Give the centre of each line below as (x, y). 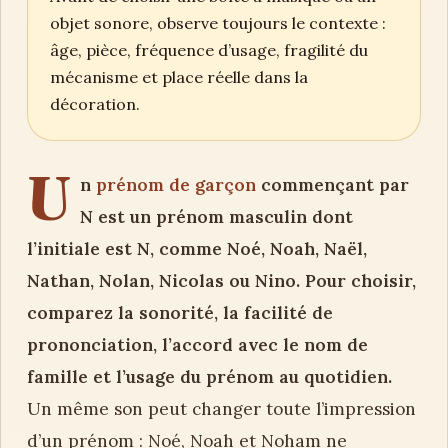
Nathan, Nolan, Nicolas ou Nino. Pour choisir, (221, 281)
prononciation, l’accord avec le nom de (197, 345)
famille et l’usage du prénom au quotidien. (209, 377)
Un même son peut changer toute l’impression (221, 409)
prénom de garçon (175, 185)
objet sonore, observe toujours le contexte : (218, 23)
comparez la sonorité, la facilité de (180, 313)
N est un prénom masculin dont (216, 217)
